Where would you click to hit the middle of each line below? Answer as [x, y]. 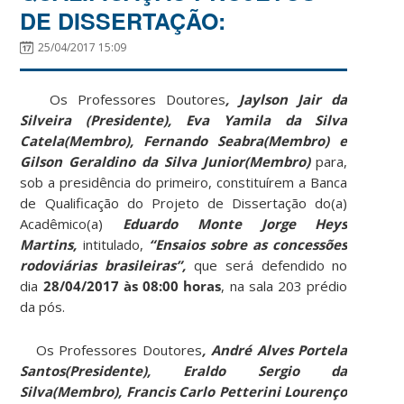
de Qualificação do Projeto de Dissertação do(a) [184, 202]
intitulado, [115, 244]
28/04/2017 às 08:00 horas [130, 285]
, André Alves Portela [275, 349]
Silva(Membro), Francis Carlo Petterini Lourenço [184, 391]
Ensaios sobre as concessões [251, 244]
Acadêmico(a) [72, 223]
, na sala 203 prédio [285, 285]
